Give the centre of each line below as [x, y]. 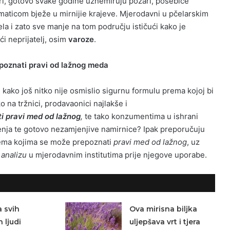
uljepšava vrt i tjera [165, 222]
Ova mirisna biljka [163, 209]
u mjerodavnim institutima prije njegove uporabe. [117, 155]
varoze [81, 39]
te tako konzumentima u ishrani [140, 116]
